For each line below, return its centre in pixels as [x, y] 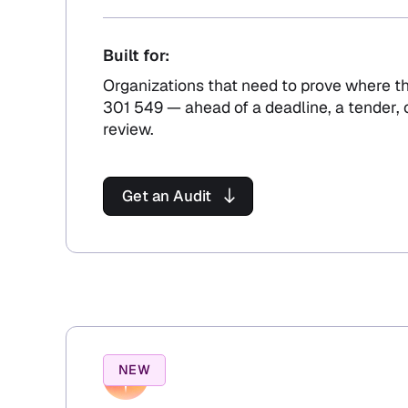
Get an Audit [167, 195]
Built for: [136, 55]
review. [128, 128]
